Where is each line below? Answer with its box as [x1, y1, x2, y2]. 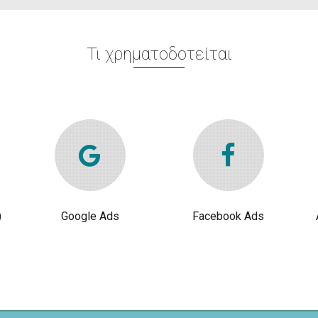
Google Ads [60, 209, 119, 223]
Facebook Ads [192, 209, 264, 223]
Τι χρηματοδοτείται [86, 44, 232, 64]
